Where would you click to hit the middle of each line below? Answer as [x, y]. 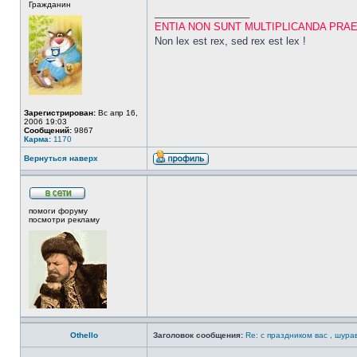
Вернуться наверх [61, 158]
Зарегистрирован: [60, 113]
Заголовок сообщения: [198, 335]
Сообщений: [48, 130]
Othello [84, 335]
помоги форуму [58, 211]
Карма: [37, 139]
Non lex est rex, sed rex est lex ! [230, 41]
